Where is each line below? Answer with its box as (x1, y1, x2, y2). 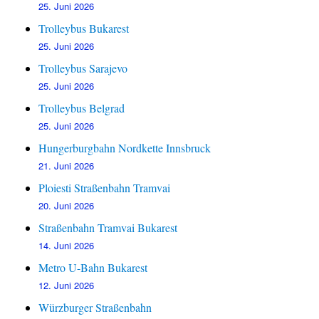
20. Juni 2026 (38, 199, 95, 213)
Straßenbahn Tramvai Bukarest (38, 220, 178, 236)
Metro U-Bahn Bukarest (38, 260, 148, 276)
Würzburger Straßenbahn (38, 300, 152, 315)
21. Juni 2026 (38, 159, 95, 173)
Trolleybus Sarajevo (38, 61, 128, 76)
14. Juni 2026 (38, 239, 95, 253)
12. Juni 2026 (38, 278, 95, 293)
